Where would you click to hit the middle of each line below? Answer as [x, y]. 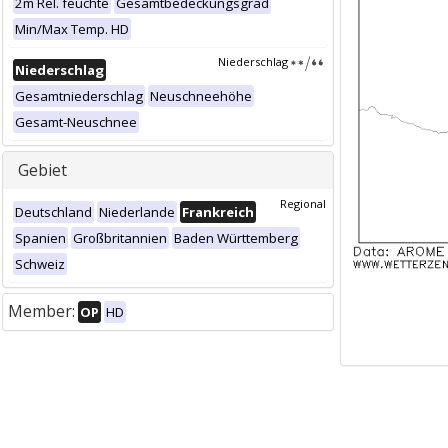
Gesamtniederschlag [79, 96]
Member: [41, 311]
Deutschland [53, 212]
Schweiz [40, 264]
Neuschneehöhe [201, 96]
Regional [303, 203]
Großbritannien [120, 238]
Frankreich [218, 212]
